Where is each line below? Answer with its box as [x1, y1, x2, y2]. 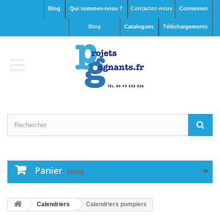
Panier [35, 165, 62, 176]
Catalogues [124, 24, 154, 29]
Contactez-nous [131, 5, 172, 11]
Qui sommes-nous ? [70, 5, 123, 11]
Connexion [179, 5, 208, 11]
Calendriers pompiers [86, 201, 147, 208]
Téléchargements [163, 24, 208, 29]
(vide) [67, 168, 83, 175]
